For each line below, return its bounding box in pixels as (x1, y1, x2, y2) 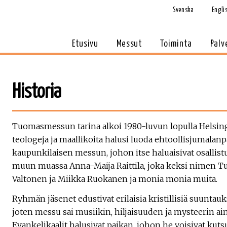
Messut (116, 39, 142, 49)
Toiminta (160, 39, 193, 49)
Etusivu (71, 39, 98, 49)
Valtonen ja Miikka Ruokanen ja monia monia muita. (12, 174, 217, 184)
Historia (12, 83, 61, 102)
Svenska (172, 7, 194, 14)
